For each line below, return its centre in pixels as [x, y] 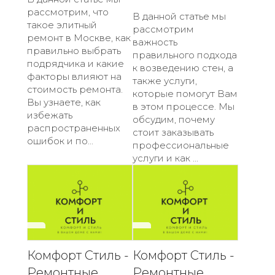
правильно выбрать [74, 50]
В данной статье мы [179, 16]
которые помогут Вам [185, 93]
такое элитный [62, 25]
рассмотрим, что [68, 12]
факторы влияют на [74, 76]
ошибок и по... [60, 141]
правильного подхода [185, 55]
